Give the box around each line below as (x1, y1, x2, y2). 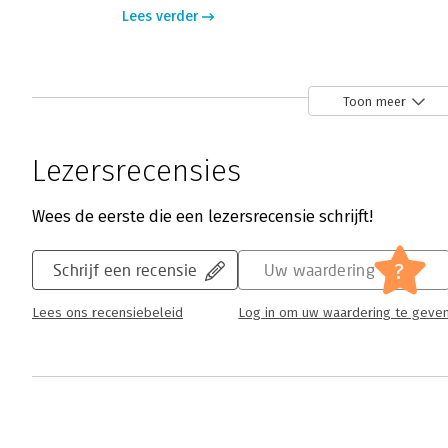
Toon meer (343, 93, 406, 109)
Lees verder (122, 8, 198, 26)
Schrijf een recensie (53, 260, 198, 280)
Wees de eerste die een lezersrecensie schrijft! (32, 207, 373, 227)
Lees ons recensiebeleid (32, 305, 183, 322)
